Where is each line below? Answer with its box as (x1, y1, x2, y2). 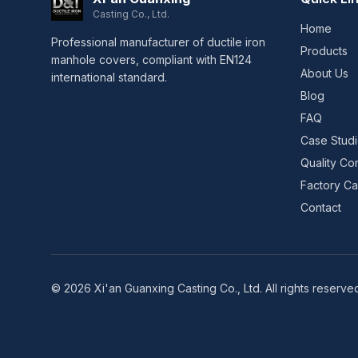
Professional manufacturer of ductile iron (51, 35, 265, 49)
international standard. (51, 70, 167, 84)
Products (300, 44, 348, 58)
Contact (300, 201, 341, 214)
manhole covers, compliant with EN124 (51, 53, 252, 66)
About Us (300, 66, 348, 80)
